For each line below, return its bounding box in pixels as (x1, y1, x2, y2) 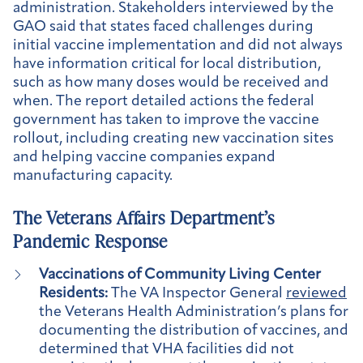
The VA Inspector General (111, 286, 286, 302)
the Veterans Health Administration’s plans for (39, 305, 348, 321)
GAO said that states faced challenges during (13, 19, 314, 35)
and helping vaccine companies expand (13, 149, 275, 165)
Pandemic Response (13, 228, 169, 254)
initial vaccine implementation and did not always (13, 37, 343, 53)
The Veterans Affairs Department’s (13, 205, 275, 231)
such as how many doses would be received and (13, 75, 329, 91)
